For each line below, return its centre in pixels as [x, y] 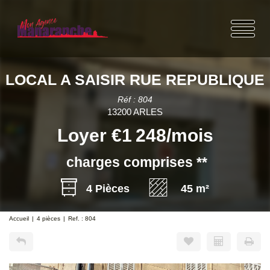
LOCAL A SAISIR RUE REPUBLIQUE [135, 80]
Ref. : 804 [82, 219]
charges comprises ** [137, 162]
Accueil [19, 219]
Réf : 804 [135, 99]
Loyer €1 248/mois [135, 135]
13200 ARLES [135, 112]
